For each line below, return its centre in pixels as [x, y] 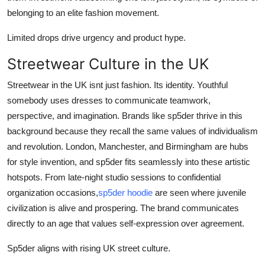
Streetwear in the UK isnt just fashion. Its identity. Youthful [117, 85]
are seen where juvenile [199, 193]
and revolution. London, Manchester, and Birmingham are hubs [128, 147]
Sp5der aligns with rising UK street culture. [89, 248]
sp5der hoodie [125, 193]
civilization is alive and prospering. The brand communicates [123, 208]
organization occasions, [53, 193]
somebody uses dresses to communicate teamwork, [109, 101]
